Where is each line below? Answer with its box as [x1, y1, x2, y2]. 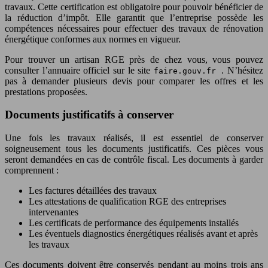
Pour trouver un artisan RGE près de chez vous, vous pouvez [5, 54, 263, 65]
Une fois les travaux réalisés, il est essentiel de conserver [5, 133, 263, 144]
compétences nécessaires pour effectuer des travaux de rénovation [5, 23, 263, 33]
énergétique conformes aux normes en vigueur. [5, 33, 181, 44]
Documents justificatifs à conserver [5, 108, 173, 121]
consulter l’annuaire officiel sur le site [5, 65, 154, 75]
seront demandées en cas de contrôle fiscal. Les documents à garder [5, 154, 263, 165]
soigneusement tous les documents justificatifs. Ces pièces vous [5, 144, 263, 154]
